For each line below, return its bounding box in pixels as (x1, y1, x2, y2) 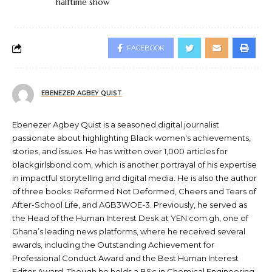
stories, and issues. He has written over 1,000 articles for (12, 146, 228, 157)
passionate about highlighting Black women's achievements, (12, 133, 251, 143)
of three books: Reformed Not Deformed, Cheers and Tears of (12, 186, 256, 197)
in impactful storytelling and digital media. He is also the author (12, 173, 257, 183)
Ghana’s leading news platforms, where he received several (12, 226, 245, 237)
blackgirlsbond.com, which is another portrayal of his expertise (12, 160, 257, 170)
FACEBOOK (127, 44, 165, 53)
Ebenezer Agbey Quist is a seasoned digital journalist (12, 120, 219, 130)
